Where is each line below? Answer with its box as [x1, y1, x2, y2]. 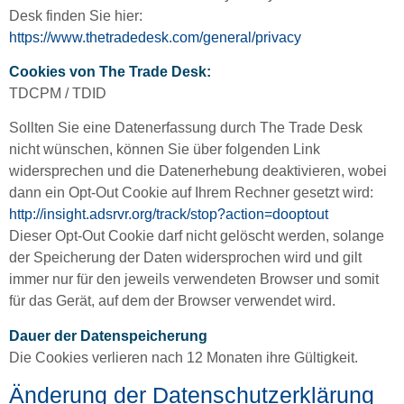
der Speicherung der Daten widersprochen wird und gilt [9, 250, 362, 266]
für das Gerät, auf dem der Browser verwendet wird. [9, 293, 335, 309]
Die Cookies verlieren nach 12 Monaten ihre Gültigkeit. [9, 349, 358, 365]
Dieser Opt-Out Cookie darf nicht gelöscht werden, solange [9, 228, 384, 244]
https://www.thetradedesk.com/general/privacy [9, 29, 301, 45]
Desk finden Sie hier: [9, 7, 142, 23]
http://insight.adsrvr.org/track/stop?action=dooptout [9, 207, 328, 223]
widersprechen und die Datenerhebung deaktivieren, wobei [9, 163, 387, 179]
